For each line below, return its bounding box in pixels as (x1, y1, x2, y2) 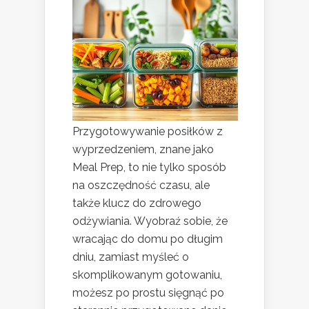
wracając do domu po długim (72, 232, 223, 246)
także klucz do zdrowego (72, 197, 201, 210)
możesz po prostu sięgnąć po (72, 286, 224, 300)
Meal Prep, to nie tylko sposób (72, 161, 226, 175)
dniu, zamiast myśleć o (72, 250, 189, 264)
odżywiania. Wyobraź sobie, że (72, 215, 228, 228)
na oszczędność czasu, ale (72, 179, 210, 192)
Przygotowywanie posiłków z (72, 125, 223, 139)
